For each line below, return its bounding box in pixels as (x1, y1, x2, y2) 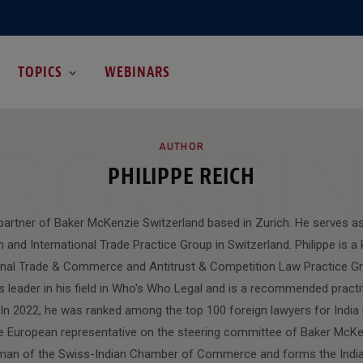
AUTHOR (158, 140, 205, 152)
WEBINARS (105, 62, 171, 81)
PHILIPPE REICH (107, 160, 256, 191)
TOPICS (17, 62, 62, 81)
